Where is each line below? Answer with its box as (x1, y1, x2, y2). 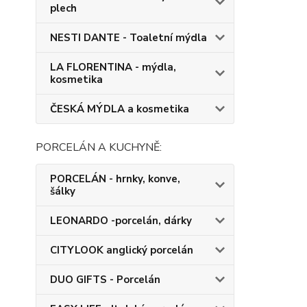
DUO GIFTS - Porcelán (50, 273, 160, 286)
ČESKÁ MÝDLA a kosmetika (50, 102, 189, 116)
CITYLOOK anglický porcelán (50, 243, 193, 257)
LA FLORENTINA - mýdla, (50, 60, 176, 74)
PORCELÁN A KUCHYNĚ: (36, 140, 162, 155)
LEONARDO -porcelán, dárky (50, 214, 192, 228)
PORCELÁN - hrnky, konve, (50, 172, 180, 186)
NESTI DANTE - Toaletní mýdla (50, 31, 207, 45)
